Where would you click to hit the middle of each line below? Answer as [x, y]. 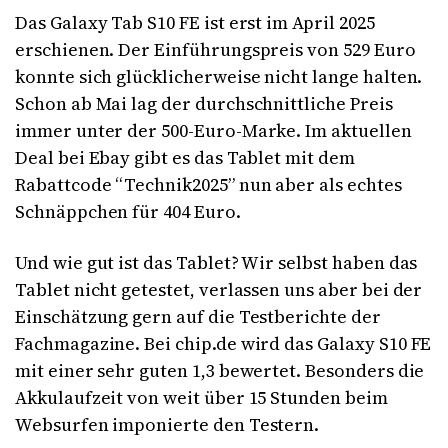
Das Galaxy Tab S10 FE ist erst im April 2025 [195, 22]
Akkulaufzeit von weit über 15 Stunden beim [201, 397]
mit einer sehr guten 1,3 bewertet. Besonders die [220, 370]
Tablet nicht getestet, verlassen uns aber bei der [219, 289]
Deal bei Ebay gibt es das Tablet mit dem [185, 157]
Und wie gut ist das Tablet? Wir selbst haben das [216, 262]
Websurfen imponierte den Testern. [171, 424]
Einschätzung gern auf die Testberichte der [198, 316]
